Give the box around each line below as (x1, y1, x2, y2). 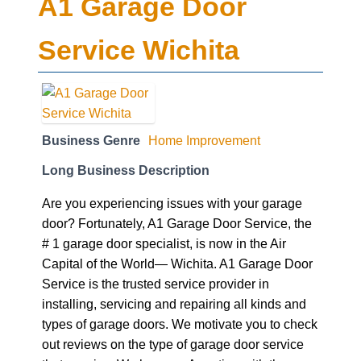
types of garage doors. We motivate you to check (42, 316, 317, 331)
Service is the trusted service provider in (42, 276, 269, 291)
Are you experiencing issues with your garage (42, 195, 302, 210)
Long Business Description (42, 162, 210, 177)
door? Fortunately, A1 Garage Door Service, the (42, 215, 312, 230)
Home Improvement (148, 132, 260, 147)
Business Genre (42, 132, 140, 147)
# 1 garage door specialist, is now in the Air (42, 235, 286, 251)
